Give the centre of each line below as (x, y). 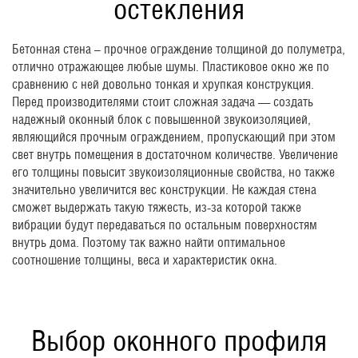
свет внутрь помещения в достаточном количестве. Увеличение (175, 155)
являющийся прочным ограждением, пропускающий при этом (174, 137)
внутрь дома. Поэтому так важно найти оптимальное (149, 243)
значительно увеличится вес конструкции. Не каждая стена (164, 190)
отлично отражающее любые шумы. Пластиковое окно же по (171, 67)
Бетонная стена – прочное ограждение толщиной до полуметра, (179, 50)
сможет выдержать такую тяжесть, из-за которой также (157, 208)
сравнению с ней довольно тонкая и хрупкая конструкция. (163, 85)
